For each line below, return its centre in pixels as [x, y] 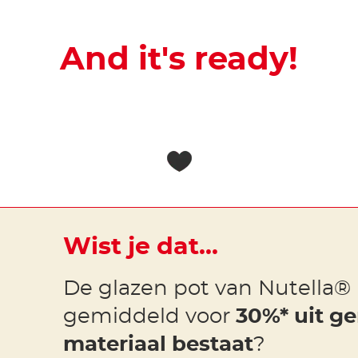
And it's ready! [179, 60]
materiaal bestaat [158, 345]
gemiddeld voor [149, 317]
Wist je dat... [140, 247]
